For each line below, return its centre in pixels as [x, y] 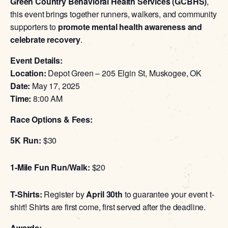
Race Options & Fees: [51, 119]
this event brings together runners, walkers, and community [113, 14]
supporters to [34, 26]
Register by [64, 194]
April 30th [104, 194]
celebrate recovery [46, 39]
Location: [28, 73]
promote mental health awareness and [130, 26]
